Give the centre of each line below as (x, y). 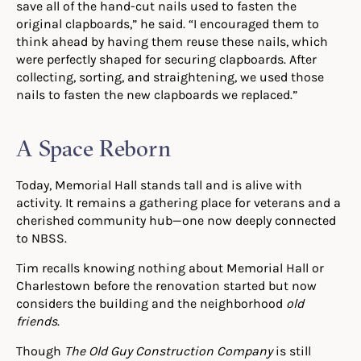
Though (40, 350)
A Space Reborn (93, 148)
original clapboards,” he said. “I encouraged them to (168, 23)
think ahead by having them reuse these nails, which (172, 41)
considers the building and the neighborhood (151, 303)
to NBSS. (41, 237)
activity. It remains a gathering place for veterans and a (178, 202)
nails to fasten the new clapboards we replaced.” (157, 94)
